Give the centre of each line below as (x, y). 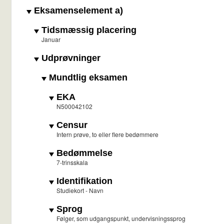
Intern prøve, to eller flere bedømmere (107, 134)
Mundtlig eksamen (87, 78)
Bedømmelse (83, 153)
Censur (71, 125)
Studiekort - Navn (80, 190)
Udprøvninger (70, 58)
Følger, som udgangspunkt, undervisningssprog (121, 218)
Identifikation (83, 181)
